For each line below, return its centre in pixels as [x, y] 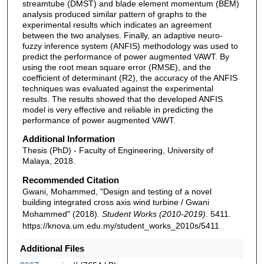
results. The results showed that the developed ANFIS [122, 99]
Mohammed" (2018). [62, 214]
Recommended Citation [70, 180]
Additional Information [68, 139]
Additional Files [52, 248]
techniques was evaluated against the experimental [118, 88]
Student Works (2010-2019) [154, 214]
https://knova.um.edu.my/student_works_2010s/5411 [121, 225]
